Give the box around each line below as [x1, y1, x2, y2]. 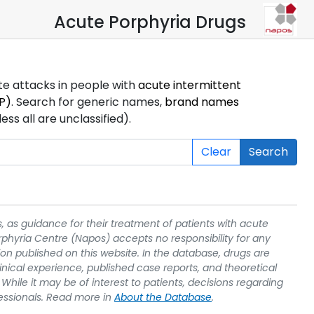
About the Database [114, 289, 212, 304]
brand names [165, 93, 239, 110]
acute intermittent [138, 76, 241, 93]
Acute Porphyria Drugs [53, 10, 246, 34]
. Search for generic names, [11, 93, 165, 110]
